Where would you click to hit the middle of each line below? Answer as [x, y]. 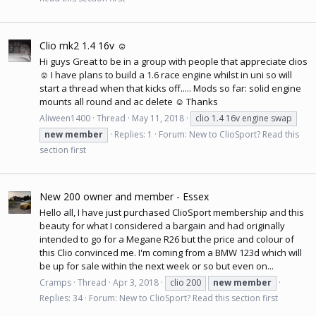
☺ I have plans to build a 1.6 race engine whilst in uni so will [166, 75]
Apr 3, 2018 [136, 282]
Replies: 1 [133, 134]
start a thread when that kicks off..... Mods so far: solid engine [170, 89]
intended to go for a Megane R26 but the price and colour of [167, 239]
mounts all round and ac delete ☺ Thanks [129, 102]
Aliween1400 [65, 118]
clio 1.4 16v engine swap [244, 118]
